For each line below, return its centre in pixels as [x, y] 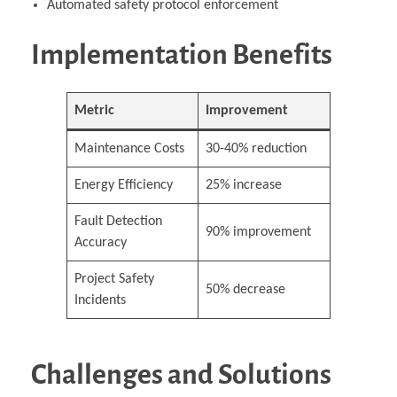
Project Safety [114, 280]
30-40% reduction [256, 149]
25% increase [244, 186]
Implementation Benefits [182, 55]
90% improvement [258, 233]
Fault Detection [118, 222]
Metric [94, 111]
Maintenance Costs [129, 149]
